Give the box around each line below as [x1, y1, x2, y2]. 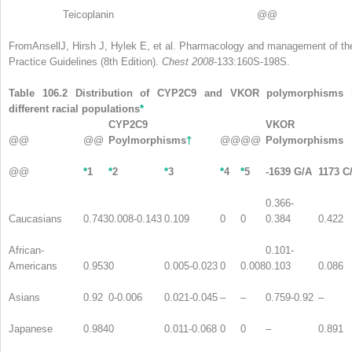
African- [9, 244, 44, 256]
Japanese [9, 322, 53, 335]
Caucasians [9, 212, 62, 225]
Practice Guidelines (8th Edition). [9, 55, 162, 68]
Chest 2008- [162, 55, 217, 68]
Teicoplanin [63, 8, 114, 20]
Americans [9, 259, 57, 272]
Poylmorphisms [108, 134, 186, 146]
